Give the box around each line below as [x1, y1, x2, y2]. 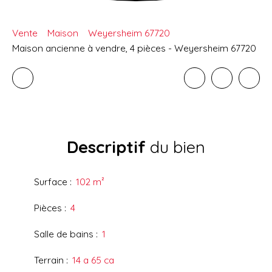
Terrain [34, 254, 64, 267]
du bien [146, 137, 205, 158]
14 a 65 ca [72, 254, 114, 267]
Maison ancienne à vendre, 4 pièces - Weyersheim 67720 [12, 42, 256, 55]
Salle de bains [34, 228, 93, 240]
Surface [34, 175, 67, 188]
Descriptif [67, 137, 146, 158]
